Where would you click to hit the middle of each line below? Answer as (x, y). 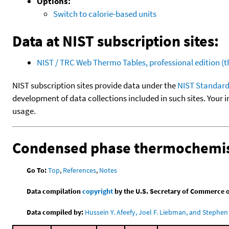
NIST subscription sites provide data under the (95, 85)
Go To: (37, 170)
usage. (24, 111)
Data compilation (55, 191)
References (80, 170)
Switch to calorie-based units (105, 14)
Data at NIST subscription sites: (116, 41)
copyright (98, 191)
